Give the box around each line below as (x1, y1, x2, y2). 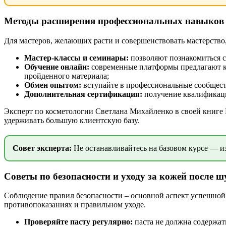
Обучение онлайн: (24, 62, 89, 71)
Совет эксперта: (13, 143, 72, 152)
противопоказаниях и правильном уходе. (4, 200, 146, 209)
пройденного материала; (24, 71, 109, 80)
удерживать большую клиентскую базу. (4, 116, 139, 125)
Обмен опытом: (24, 80, 81, 89)
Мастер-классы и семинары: (24, 53, 129, 62)
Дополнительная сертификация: (24, 89, 142, 98)
